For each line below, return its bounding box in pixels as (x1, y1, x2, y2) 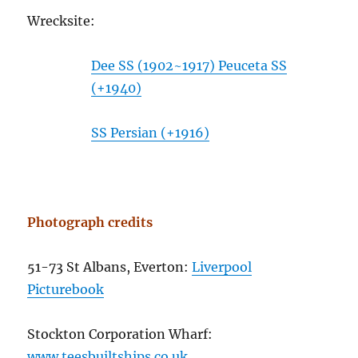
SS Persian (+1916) (91, 125, 210, 141)
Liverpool (192, 259, 253, 276)
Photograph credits (27, 214, 153, 231)
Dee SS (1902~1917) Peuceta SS (91, 58, 288, 74)
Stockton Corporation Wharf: (27, 326, 213, 343)
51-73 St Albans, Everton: (27, 259, 193, 276)
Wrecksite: (27, 13, 96, 30)
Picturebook (27, 281, 105, 298)
